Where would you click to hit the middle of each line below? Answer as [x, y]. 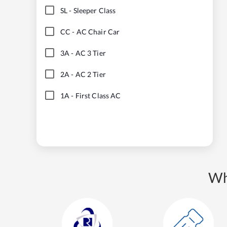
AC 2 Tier [90, 74]
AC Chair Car [98, 31]
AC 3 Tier [90, 53]
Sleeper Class [94, 10]
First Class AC [98, 95]
